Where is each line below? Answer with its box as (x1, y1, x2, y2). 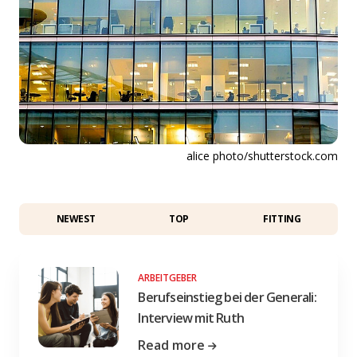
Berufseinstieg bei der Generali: (138, 288, 316, 306)
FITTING (263, 211, 301, 226)
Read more (138, 335, 206, 354)
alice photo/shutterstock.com (186, 147, 338, 163)
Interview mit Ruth (138, 308, 244, 327)
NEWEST (56, 211, 96, 226)
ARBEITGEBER (138, 270, 198, 284)
